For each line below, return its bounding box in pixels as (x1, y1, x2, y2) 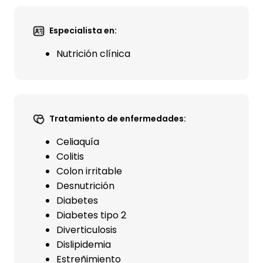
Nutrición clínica (56, 47, 130, 60)
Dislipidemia (56, 238, 111, 251)
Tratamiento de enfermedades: (49, 113, 186, 124)
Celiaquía (56, 135, 99, 149)
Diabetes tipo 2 (56, 208, 126, 222)
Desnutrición (56, 179, 114, 193)
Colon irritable (56, 164, 122, 178)
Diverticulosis (56, 223, 117, 237)
